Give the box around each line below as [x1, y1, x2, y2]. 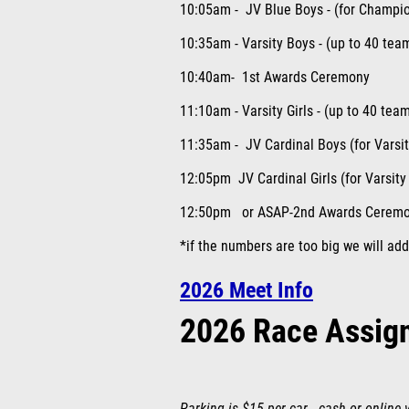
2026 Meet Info [180, 278, 313, 303]
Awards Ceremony [260, 69, 370, 86]
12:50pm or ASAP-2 [180, 204, 300, 221]
